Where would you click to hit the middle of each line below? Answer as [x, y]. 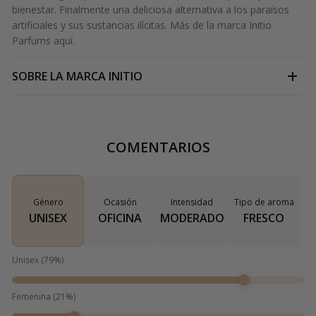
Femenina [31, 297]
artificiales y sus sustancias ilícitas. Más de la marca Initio [142, 25]
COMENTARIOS [158, 147]
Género [48, 202]
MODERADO [192, 218]
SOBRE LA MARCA [59, 77]
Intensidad [192, 202]
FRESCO [264, 218]
